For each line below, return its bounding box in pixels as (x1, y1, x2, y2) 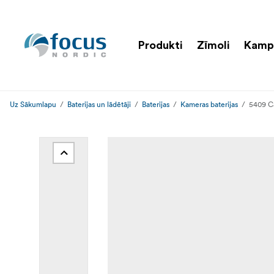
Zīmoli (197, 39, 229, 51)
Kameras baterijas (180, 100, 238, 109)
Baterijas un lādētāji (67, 100, 131, 109)
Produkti (138, 39, 182, 51)
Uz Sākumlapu (10, 100, 56, 109)
